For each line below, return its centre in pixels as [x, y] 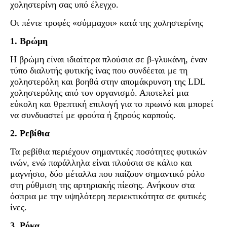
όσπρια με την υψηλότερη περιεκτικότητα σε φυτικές [108, 196]
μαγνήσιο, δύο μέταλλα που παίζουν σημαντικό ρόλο [107, 174]
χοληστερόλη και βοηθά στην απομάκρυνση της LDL [108, 82]
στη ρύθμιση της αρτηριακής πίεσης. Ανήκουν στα [102, 185]
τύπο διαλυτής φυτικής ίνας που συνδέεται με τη [99, 71]
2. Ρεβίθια [30, 134]
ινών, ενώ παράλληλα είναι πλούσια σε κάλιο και [101, 163]
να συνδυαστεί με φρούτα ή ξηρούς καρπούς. [93, 115]
